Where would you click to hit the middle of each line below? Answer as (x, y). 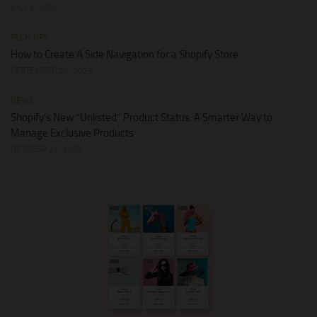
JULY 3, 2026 (34, 8)
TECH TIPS (30, 38)
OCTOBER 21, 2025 (46, 150)
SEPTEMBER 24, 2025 (52, 71)
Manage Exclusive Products (72, 133)
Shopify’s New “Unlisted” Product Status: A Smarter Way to (142, 118)
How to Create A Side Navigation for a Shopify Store (125, 55)
